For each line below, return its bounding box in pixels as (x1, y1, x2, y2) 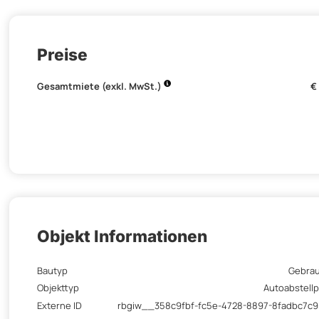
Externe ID (37, 298, 82, 312)
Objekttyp (37, 281, 79, 295)
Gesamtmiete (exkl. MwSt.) (37, 80, 164, 93)
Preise (37, 44, 88, 64)
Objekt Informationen (37, 226, 207, 246)
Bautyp (37, 263, 68, 277)
